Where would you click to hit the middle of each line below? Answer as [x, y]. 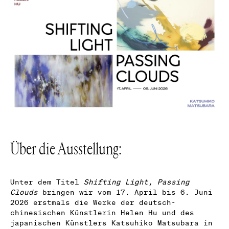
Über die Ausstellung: [66, 149]
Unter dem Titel [47, 182]
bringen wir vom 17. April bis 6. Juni [125, 192]
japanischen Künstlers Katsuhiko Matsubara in [111, 223]
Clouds [24, 192]
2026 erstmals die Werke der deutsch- [93, 202]
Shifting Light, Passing [137, 182]
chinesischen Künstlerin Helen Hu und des [102, 212]
